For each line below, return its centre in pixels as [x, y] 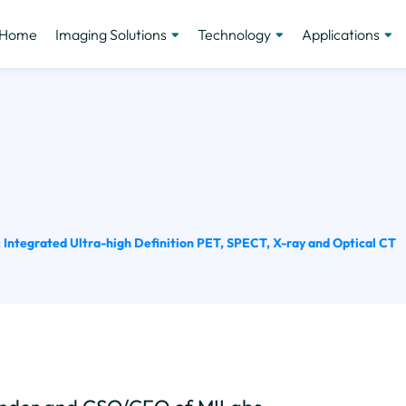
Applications [340, 34]
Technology [234, 34]
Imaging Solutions [111, 34]
